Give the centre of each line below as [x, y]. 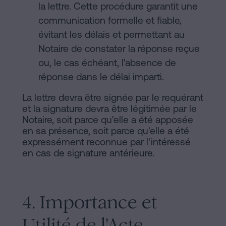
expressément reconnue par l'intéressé [106, 142]
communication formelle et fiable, [110, 20]
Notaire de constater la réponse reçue [119, 49]
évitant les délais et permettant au [111, 35]
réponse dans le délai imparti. [101, 77]
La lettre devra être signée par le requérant [113, 98]
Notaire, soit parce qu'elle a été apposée [108, 120]
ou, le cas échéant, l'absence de [107, 63]
